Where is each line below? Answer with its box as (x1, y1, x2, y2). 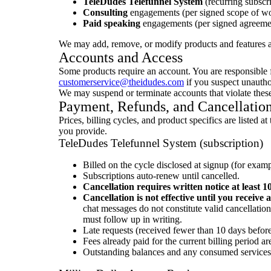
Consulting (83, 7, 128, 18)
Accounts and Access (59, 50, 183, 65)
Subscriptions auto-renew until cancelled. (83, 171, 240, 181)
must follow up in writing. (83, 214, 182, 224)
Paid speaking (83, 18, 140, 28)
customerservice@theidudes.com (59, 77, 184, 87)
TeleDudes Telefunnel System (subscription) (59, 137, 263, 149)
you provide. (59, 126, 107, 136)
